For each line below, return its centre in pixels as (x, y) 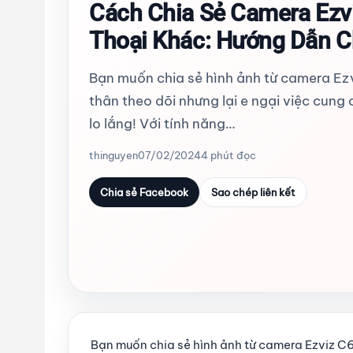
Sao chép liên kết (253, 193)
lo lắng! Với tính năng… (162, 124)
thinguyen (113, 156)
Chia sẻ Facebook (144, 193)
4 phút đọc (229, 156)
